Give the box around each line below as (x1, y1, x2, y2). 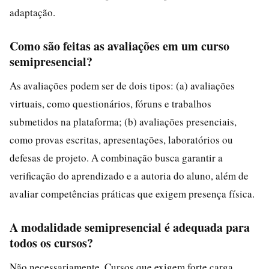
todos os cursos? (10, 234, 93, 252)
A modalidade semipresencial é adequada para (10, 218, 250, 236)
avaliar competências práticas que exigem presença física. (10, 186, 255, 201)
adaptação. (10, 5, 55, 19)
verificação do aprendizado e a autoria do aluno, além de (10, 168, 249, 183)
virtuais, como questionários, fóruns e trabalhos (10, 96, 211, 110)
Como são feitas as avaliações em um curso (10, 37, 229, 55)
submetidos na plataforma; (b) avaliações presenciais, (10, 114, 237, 128)
